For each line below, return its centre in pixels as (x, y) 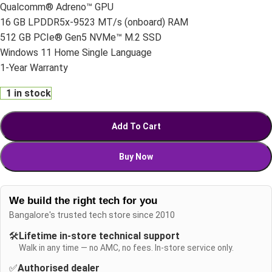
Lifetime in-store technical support (99, 236)
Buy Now (136, 156)
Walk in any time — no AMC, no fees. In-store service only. (126, 247)
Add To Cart (136, 126)
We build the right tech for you (83, 200)
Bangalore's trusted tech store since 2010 (92, 215)
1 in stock (28, 93)
